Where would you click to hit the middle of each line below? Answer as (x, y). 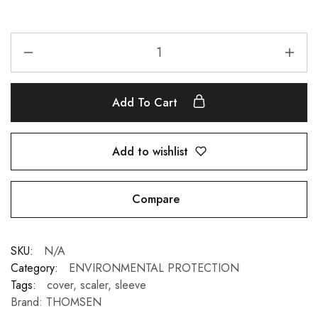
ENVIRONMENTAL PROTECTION (154, 268)
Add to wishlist (150, 151)
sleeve (131, 285)
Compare (155, 199)
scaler (94, 285)
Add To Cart (147, 103)
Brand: (28, 302)
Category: (34, 268)
